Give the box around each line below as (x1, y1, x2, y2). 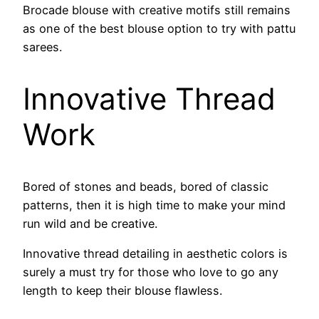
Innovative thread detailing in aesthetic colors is (23, 246, 288, 261)
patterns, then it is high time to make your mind (23, 198, 286, 213)
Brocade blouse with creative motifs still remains (23, 3, 291, 18)
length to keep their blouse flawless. (23, 283, 222, 298)
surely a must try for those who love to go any (23, 265, 278, 280)
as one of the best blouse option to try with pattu (23, 21, 296, 36)
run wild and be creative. (23, 216, 157, 231)
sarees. (23, 40, 62, 55)
